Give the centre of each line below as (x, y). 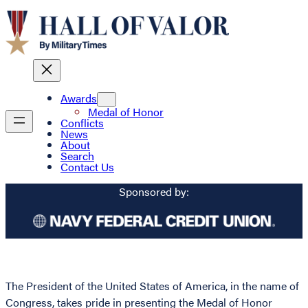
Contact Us (87, 167)
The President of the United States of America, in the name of (152, 286)
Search (77, 156)
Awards (79, 98)
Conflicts (82, 123)
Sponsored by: (154, 191)
